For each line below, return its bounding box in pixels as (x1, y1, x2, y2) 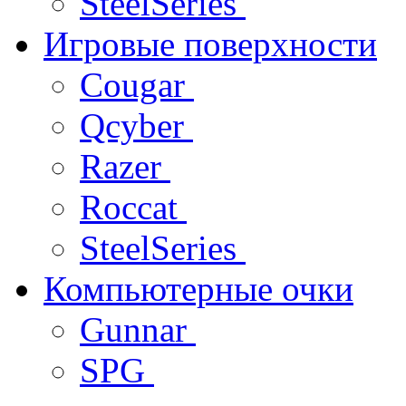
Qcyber (80, 105, 193, 145)
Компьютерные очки (43, 268, 353, 308)
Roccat (80, 187, 187, 227)
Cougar (80, 64, 194, 104)
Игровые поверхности (43, 24, 377, 63)
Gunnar (80, 309, 196, 349)
